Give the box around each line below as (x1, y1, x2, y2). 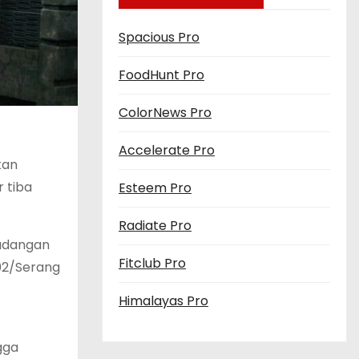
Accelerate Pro (119, 141, 215, 159)
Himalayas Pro (119, 292, 208, 310)
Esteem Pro (119, 179, 192, 197)
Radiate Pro (119, 216, 192, 235)
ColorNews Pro (119, 103, 212, 122)
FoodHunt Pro (119, 66, 204, 84)
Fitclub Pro (119, 254, 186, 272)
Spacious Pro (119, 28, 200, 46)
